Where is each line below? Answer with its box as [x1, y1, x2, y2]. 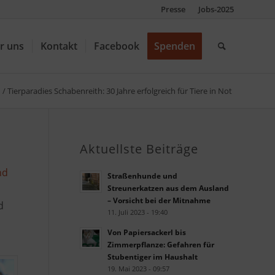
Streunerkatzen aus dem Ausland [107, 183, 229, 193]
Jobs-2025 [198, 4, 234, 15]
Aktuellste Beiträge [79, 141, 198, 157]
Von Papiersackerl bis [107, 227, 186, 237]
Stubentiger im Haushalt [107, 252, 198, 261]
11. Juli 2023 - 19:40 [107, 207, 168, 217]
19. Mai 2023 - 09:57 [107, 264, 169, 273]
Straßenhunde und [107, 171, 177, 180]
